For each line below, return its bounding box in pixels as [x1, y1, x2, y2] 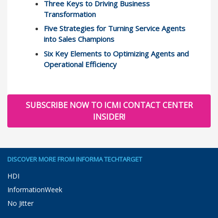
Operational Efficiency [44, 59, 117, 69]
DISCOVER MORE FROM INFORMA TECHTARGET [7, 155, 142, 164]
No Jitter [7, 199, 34, 208]
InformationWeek [7, 185, 62, 195]
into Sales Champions [44, 34, 114, 44]
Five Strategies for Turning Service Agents [44, 23, 185, 34]
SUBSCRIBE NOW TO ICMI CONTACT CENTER [25, 99, 193, 110]
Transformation [44, 9, 96, 19]
